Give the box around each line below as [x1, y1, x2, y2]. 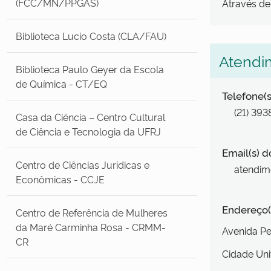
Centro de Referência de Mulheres [16, 205, 168, 219]
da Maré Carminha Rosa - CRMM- [16, 220, 166, 233]
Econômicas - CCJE [16, 172, 105, 186]
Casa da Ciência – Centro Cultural [16, 109, 166, 123]
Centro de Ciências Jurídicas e [16, 157, 150, 171]
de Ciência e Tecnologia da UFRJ [16, 124, 162, 138]
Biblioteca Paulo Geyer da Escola [16, 62, 165, 76]
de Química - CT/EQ [16, 76, 108, 90]
